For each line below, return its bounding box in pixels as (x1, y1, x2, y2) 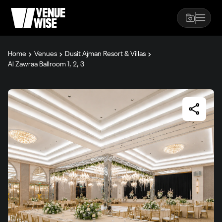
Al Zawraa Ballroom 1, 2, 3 (8, 61, 84, 68)
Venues (34, 51, 57, 57)
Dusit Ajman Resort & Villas (65, 51, 146, 57)
